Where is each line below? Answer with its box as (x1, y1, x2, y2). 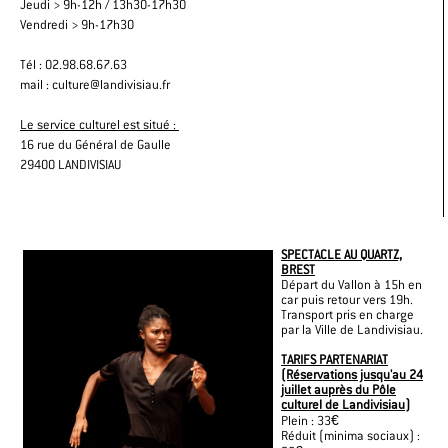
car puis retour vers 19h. (281, 291, 413, 307)
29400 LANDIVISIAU (20, 156, 121, 172)
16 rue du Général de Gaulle (20, 136, 171, 152)
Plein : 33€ (281, 412, 339, 428)
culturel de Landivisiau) (281, 396, 410, 412)
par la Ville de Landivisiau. (281, 321, 423, 337)
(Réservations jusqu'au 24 (281, 366, 423, 382)
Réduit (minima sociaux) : (281, 427, 420, 443)
